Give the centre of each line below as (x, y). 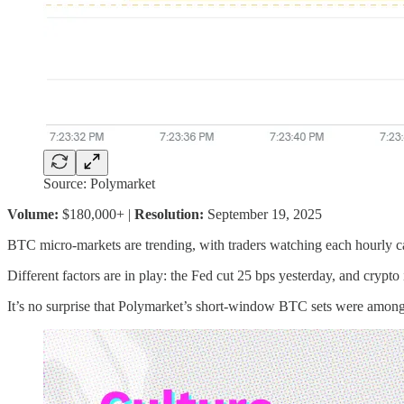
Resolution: (169, 215)
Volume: (35, 215)
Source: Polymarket (99, 184)
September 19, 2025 (265, 215)
